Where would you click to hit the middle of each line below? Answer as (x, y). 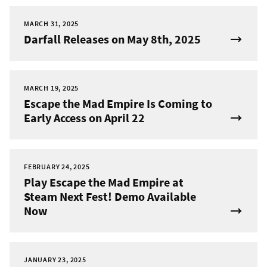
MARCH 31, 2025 (52, 24)
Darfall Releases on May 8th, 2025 (112, 39)
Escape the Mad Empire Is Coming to (118, 104)
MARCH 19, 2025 (52, 88)
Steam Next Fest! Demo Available (110, 197)
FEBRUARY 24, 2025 (57, 167)
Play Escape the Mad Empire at (104, 182)
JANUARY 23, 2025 (55, 260)
